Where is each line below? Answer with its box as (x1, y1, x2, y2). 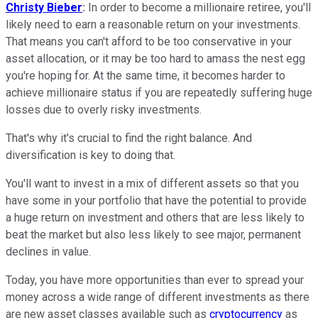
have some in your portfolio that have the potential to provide (6, 194, 307, 208)
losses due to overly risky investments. (6, 103, 202, 117)
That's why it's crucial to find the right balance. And (6, 131, 252, 146)
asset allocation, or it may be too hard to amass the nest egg (6, 52, 305, 66)
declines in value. (6, 245, 94, 259)
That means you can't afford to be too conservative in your (6, 35, 292, 49)
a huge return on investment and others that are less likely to (6, 211, 305, 225)
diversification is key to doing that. (6, 148, 175, 163)
